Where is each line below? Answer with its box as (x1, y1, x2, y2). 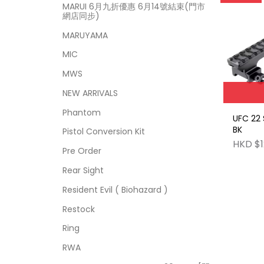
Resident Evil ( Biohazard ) (62, 183, 168, 196)
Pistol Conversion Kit (62, 126, 145, 138)
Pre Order (62, 145, 101, 157)
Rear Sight (62, 164, 104, 176)
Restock (62, 203, 95, 215)
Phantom (62, 106, 101, 118)
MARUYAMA (62, 29, 108, 41)
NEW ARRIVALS (62, 87, 118, 99)
